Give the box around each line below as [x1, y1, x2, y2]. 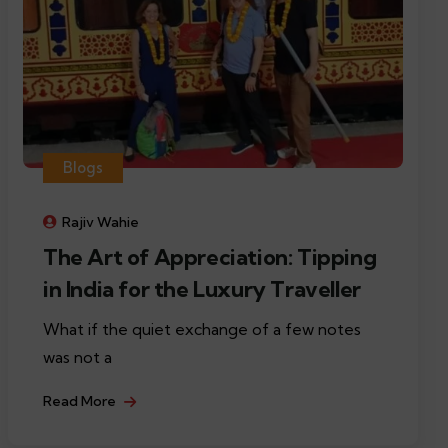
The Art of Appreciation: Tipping [43, 242, 377, 271]
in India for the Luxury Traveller [43, 274, 361, 303]
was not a [43, 346, 112, 367]
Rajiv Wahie [62, 212, 139, 231]
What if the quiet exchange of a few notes [43, 318, 361, 339]
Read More [43, 391, 119, 410]
